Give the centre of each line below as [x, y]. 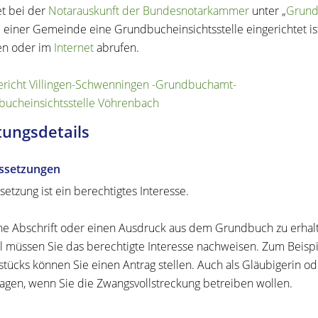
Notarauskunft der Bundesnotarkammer [148, 11]
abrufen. [116, 48]
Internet [73, 48]
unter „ [267, 11]
